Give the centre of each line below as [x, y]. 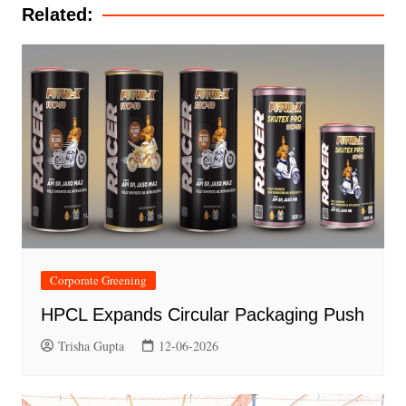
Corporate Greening [98, 280]
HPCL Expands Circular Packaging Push [202, 315]
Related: [57, 15]
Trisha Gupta [91, 346]
